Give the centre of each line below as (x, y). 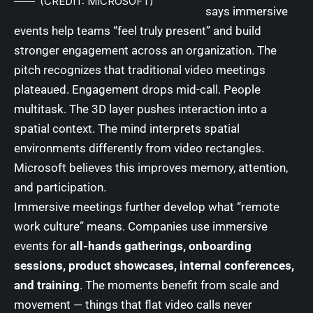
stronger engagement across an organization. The (145, 50)
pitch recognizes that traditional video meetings (140, 70)
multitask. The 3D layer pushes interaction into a (140, 109)
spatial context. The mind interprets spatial (127, 129)
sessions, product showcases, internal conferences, (154, 265)
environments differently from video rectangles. (139, 148)
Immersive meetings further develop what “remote (147, 207)
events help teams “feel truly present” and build (138, 31)
